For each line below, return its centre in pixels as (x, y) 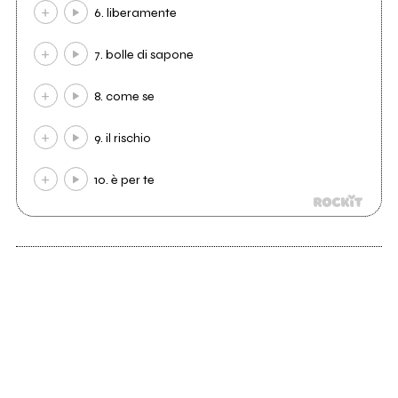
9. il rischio (123, 139)
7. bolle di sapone (144, 55)
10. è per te (125, 180)
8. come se (125, 97)
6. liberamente (136, 13)
